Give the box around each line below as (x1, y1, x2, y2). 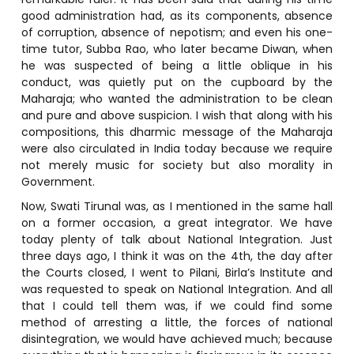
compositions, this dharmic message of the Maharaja (21, 123, 333, 140)
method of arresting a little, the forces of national (21, 314, 333, 330)
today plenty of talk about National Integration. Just (21, 231, 333, 247)
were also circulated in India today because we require (21, 140, 333, 156)
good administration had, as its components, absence (21, 7, 333, 24)
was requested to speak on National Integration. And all (21, 281, 333, 297)
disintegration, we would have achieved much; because (21, 330, 333, 347)
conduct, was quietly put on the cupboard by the (21, 73, 333, 90)
